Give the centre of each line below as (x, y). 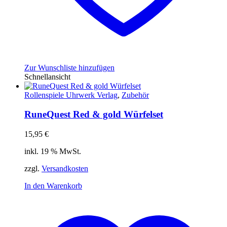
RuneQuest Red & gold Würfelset (94, 115)
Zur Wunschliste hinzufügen (69, 67)
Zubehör (135, 95)
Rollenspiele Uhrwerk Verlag (71, 95)
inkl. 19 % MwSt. (53, 152)
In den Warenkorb (53, 186)
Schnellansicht (47, 77)
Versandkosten (65, 169)
